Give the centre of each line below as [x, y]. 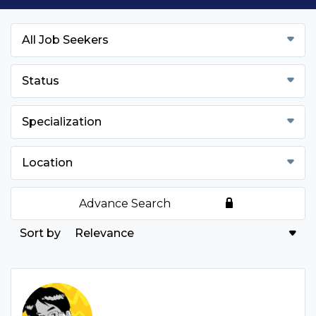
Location [47, 163]
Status [41, 81]
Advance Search [125, 203]
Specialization [62, 122]
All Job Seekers [65, 40]
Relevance [104, 233]
